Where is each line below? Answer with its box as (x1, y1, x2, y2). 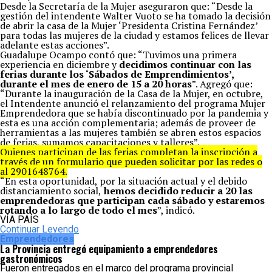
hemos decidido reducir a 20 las (101, 184, 253, 197)
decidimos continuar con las (117, 58, 251, 71)
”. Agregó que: (192, 77, 253, 90)
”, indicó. (157, 203, 195, 217)
